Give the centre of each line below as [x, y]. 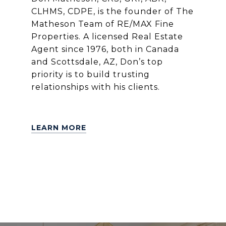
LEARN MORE [59, 127]
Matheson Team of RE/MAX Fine [102, 24]
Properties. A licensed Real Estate [107, 36]
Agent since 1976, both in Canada [105, 49]
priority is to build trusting [90, 74]
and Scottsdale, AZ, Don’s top [97, 62]
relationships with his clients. [95, 87]
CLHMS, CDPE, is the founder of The [112, 11]
